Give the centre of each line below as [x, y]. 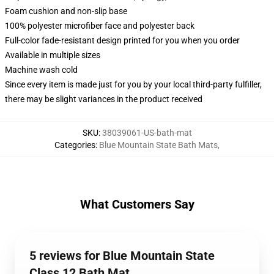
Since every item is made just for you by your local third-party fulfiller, [133, 84]
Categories [75, 145]
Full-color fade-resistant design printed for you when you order [122, 40]
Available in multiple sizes [53, 55]
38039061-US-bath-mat [147, 133]
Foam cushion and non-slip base [66, 11]
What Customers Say [137, 204]
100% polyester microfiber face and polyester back [100, 26]
